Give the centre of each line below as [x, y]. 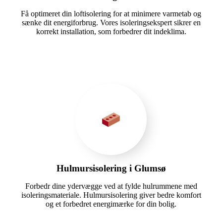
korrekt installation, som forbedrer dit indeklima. [111, 31]
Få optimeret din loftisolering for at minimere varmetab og [111, 13]
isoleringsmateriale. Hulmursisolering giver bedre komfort [111, 195]
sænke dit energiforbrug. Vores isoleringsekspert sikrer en [111, 22]
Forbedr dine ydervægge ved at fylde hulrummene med [111, 186]
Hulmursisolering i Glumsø [111, 168]
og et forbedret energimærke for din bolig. [111, 204]
